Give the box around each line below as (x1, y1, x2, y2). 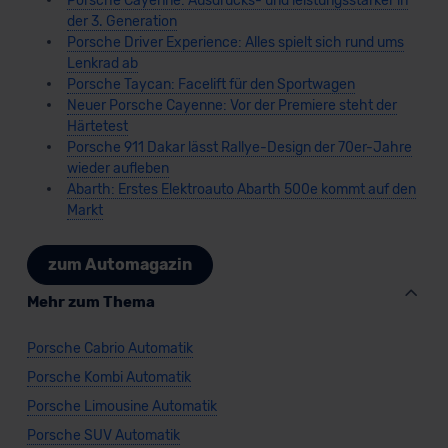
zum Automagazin (47, 255, 192, 275)
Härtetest (66, 117, 128, 135)
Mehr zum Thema (26, 292, 155, 311)
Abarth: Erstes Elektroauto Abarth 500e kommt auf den (66, 180, 416, 198)
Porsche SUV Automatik (26, 426, 180, 444)
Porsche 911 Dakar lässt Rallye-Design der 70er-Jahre (66, 138, 412, 156)
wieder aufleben (66, 159, 169, 177)
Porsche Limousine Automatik (26, 397, 217, 415)
